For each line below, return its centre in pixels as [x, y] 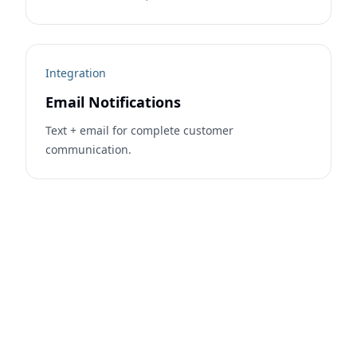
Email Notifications [113, 102]
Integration [76, 73]
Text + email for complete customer [139, 130]
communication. [88, 149]
